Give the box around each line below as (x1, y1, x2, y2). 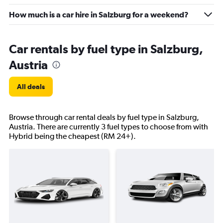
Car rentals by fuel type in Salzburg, (9, 42, 203, 56)
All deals (17, 83, 45, 91)
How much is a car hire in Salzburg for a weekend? (9, 10, 189, 19)
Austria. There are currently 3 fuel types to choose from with (9, 122, 208, 131)
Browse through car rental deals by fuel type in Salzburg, (9, 112, 199, 122)
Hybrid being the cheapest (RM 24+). (9, 131, 136, 141)
